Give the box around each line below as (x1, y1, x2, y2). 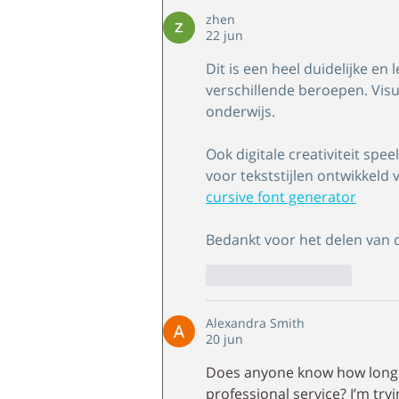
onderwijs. (206, 101, 275, 121)
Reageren (295, 266, 352, 284)
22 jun (206, 26, 243, 44)
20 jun (206, 330, 243, 347)
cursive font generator (206, 186, 356, 207)
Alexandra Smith (206, 313, 305, 331)
